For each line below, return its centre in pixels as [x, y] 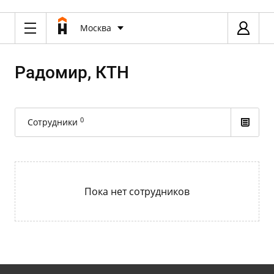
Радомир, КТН [72, 72]
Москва [96, 28]
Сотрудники [54, 122]
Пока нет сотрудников [137, 191]
